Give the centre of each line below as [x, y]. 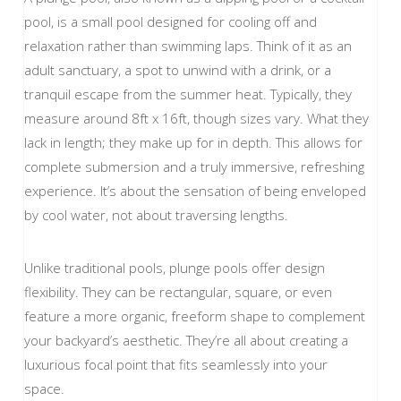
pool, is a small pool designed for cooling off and [170, 21]
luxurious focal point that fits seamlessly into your [175, 365]
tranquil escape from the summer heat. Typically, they [188, 94]
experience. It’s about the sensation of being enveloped [195, 190]
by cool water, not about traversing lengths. [159, 214]
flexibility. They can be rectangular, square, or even [178, 292]
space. [47, 389]
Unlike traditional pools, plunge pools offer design [174, 268]
